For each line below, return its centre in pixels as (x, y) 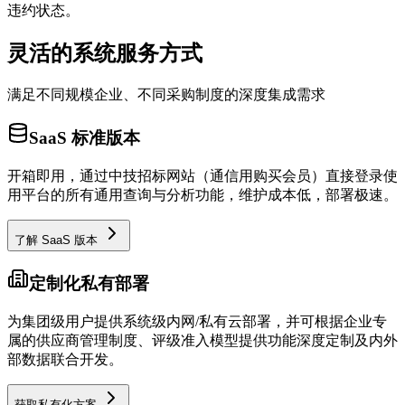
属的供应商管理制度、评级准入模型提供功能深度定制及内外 (202, 341)
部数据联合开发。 (65, 360)
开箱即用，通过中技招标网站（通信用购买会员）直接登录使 (202, 175)
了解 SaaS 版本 (58, 240)
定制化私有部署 (89, 284)
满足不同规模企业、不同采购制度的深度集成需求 (166, 95)
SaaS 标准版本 (85, 137)
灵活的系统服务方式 (105, 54)
